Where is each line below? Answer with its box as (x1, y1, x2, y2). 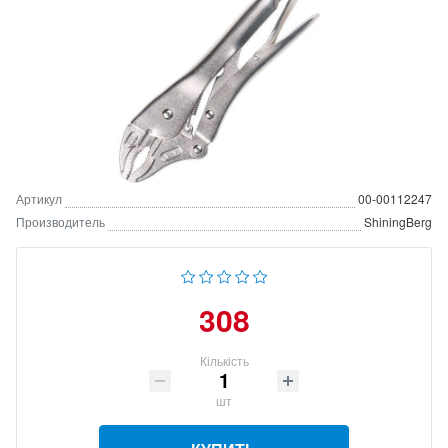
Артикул (16, 190, 62, 207)
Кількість (199, 352, 249, 369)
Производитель (16, 213, 105, 230)
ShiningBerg (364, 213, 432, 230)
